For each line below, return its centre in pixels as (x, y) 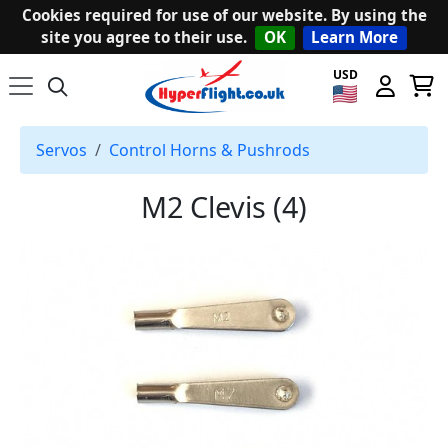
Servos (61, 150)
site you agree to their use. (143, 37)
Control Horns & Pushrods (209, 150)
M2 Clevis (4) (224, 207)
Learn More (355, 37)
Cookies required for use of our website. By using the (224, 14)
